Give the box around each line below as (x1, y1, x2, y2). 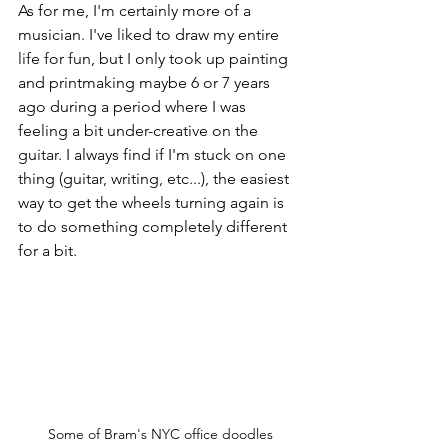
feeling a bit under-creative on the (18, 120, 262, 140)
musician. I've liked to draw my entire (18, 24, 283, 44)
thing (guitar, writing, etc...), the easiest (18, 168, 293, 188)
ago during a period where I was (18, 96, 250, 116)
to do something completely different (18, 216, 291, 236)
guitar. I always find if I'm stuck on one (18, 144, 290, 164)
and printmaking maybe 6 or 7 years (18, 72, 274, 92)
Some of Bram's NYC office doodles (47, 425, 273, 444)
